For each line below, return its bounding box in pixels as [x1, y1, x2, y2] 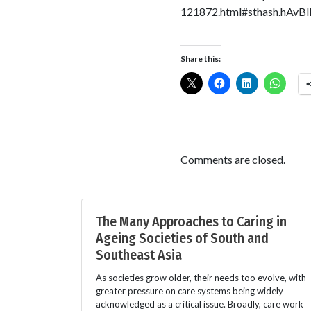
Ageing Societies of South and [96, 229, 269, 246]
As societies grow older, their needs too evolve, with [96, 271, 306, 283]
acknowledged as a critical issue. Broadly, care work [96, 298, 303, 310]
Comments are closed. [180, 152, 285, 166]
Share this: [180, 53, 221, 64]
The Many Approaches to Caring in [96, 212, 287, 230]
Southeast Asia [96, 246, 182, 263]
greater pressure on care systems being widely [96, 285, 283, 296]
